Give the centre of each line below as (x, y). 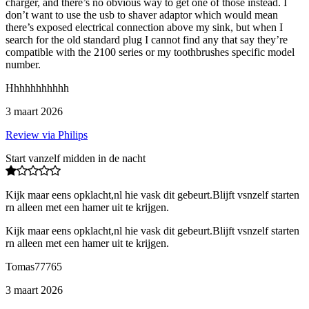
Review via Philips (47, 134)
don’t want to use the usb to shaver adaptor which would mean (142, 14)
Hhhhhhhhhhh (37, 88)
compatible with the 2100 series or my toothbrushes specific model (150, 52)
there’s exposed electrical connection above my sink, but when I (144, 27)
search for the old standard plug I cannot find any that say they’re (147, 39)
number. (23, 64)
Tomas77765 (34, 266)
